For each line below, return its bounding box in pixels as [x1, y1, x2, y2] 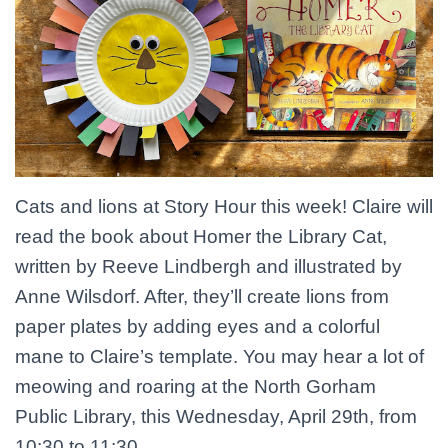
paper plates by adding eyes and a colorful [15, 316, 380, 337]
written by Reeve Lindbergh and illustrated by [15, 256, 402, 277]
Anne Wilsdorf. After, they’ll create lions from [15, 286, 389, 307]
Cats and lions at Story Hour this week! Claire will [15, 196, 433, 217]
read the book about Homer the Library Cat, [15, 226, 387, 247]
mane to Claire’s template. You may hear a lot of [15, 346, 424, 367]
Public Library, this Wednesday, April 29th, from [15, 406, 417, 427]
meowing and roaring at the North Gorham [15, 376, 376, 397]
